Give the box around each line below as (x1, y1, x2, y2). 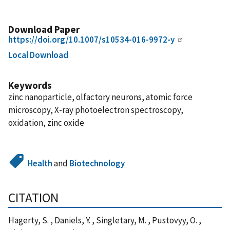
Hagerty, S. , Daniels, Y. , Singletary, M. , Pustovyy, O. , (8, 214, 201, 226)
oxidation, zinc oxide (8, 117, 84, 128)
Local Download (8, 49, 68, 61)
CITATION (8, 189, 59, 206)
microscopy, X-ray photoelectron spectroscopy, (8, 104, 183, 116)
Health (28, 157, 53, 169)
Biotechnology (69, 157, 125, 169)
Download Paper (8, 23, 80, 35)
